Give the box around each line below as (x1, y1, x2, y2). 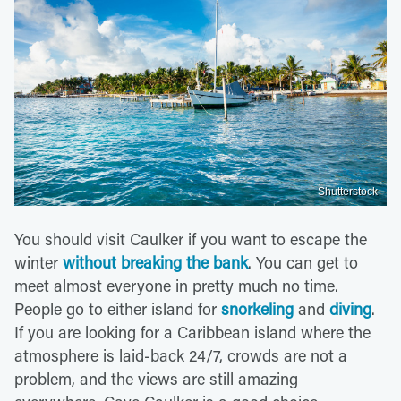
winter (14, 251, 63, 273)
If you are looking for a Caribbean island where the (14, 320, 371, 343)
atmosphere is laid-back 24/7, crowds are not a (14, 344, 347, 366)
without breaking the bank (63, 251, 248, 273)
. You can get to (248, 251, 358, 273)
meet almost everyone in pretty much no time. (14, 274, 338, 296)
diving (329, 297, 371, 320)
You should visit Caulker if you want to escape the (14, 227, 367, 250)
